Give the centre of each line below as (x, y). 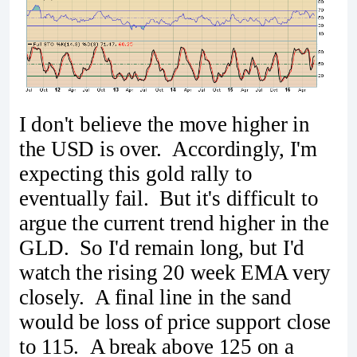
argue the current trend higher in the (174, 223)
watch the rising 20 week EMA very (175, 272)
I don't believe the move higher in (165, 124)
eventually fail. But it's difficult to (169, 198)
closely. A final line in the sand (155, 297)
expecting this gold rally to (136, 173)
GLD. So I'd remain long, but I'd (162, 247)
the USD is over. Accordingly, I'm (168, 149)
